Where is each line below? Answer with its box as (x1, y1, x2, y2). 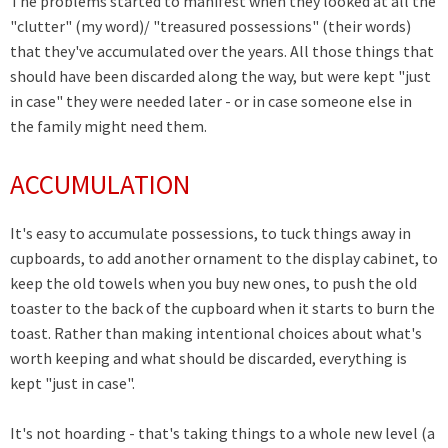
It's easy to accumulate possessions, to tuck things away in (10, 223, 411, 244)
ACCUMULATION (10, 167, 190, 202)
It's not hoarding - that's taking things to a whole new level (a (10, 423, 435, 444)
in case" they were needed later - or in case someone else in (10, 91, 412, 112)
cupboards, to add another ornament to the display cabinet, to (10, 248, 438, 269)
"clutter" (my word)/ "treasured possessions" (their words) (10, 16, 411, 37)
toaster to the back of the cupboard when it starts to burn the (10, 298, 435, 319)
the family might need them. (10, 116, 207, 137)
